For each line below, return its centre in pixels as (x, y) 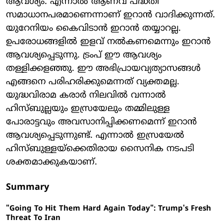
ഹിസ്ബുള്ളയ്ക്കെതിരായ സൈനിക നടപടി (100, 149)
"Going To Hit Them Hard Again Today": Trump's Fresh (109, 209)
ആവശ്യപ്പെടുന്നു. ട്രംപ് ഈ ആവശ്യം (84, 55)
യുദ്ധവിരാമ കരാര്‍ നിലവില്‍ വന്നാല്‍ (86, 95)
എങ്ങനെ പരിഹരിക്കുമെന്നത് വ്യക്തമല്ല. (93, 82)
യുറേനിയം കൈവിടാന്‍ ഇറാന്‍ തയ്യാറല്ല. (93, 28)
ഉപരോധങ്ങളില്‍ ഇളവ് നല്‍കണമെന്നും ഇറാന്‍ (108, 42)
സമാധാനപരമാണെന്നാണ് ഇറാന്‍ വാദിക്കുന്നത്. (111, 15)
